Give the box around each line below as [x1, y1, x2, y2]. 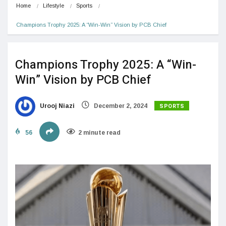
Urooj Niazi [38, 102, 75, 109]
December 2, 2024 [92, 102, 147, 109]
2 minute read [78, 129, 121, 136]
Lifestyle [43, 2, 64, 9]
